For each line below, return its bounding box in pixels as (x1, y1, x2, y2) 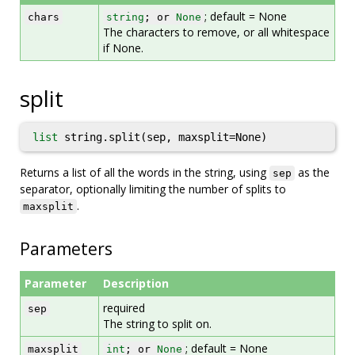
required (103, 300, 145, 315)
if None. (103, 40, 143, 55)
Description (103, 276, 169, 291)
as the (295, 165, 330, 180)
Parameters (20, 238, 113, 260)
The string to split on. (103, 316, 212, 331)
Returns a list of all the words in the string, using (20, 165, 269, 180)
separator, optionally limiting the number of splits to (20, 181, 286, 197)
